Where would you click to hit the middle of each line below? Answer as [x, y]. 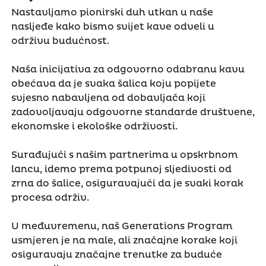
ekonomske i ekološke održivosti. [94, 126]
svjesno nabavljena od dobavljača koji [108, 98]
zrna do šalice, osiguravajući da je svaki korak [127, 183]
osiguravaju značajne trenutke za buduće [116, 254]
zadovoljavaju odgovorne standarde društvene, [133, 112]
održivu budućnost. [61, 41]
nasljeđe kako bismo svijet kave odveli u [113, 26]
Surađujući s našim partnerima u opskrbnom [124, 155]
